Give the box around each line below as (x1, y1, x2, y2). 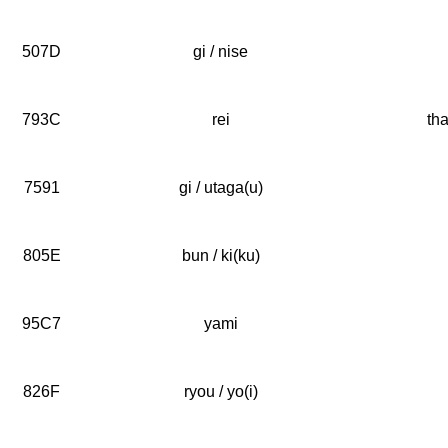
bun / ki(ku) (181, 247, 260, 264)
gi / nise (193, 43, 248, 60)
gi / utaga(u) (178, 179, 263, 196)
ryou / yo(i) (183, 383, 258, 400)
